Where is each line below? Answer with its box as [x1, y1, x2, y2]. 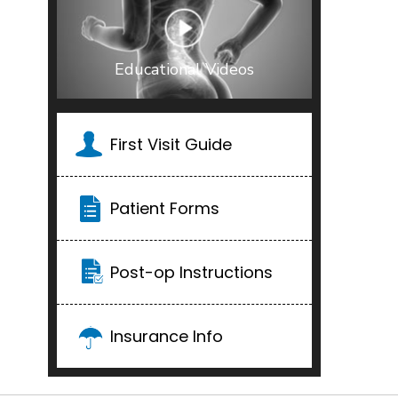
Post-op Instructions [110, 261, 273, 283]
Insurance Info [110, 325, 223, 347]
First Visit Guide [110, 133, 232, 155]
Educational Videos [115, 59, 254, 81]
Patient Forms [110, 197, 219, 219]
